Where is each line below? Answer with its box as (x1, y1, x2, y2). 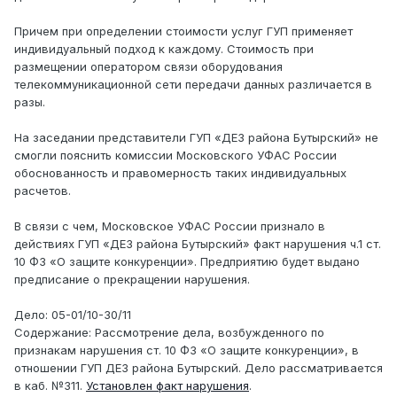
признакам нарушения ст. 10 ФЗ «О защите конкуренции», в (14, 343, 359, 358)
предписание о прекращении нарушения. (14, 272, 250, 287)
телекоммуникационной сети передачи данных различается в (14, 77, 372, 92)
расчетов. (14, 183, 71, 198)
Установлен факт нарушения (86, 378, 249, 393)
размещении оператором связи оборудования (14, 59, 283, 74)
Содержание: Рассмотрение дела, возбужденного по (14, 325, 324, 340)
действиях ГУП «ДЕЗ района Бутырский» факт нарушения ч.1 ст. (14, 237, 381, 252)
